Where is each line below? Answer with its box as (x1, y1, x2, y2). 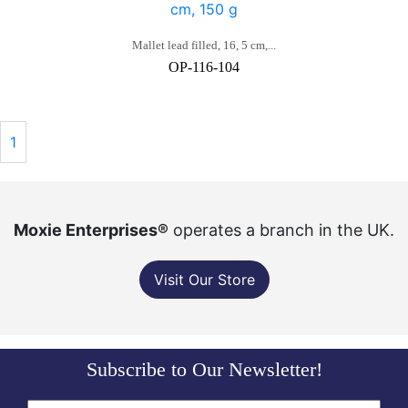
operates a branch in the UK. (168, 220, 394, 240)
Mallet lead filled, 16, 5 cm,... (132, 38, 276, 52)
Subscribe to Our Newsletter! (86, 358, 322, 381)
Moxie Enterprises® (14, 220, 168, 240)
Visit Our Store (153, 270, 255, 289)
